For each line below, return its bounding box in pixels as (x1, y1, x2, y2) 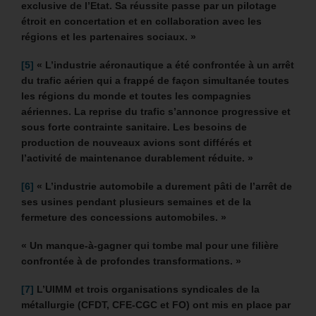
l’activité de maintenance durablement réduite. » (21, 152, 253, 164)
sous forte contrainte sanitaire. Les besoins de (21, 121, 247, 133)
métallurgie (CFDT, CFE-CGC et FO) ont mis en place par (21, 299, 291, 311)
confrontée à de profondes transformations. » (21, 255, 241, 267)
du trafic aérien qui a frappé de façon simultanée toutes (21, 75, 289, 87)
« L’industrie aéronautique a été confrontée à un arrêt (37, 59, 294, 71)
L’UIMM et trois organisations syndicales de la (37, 284, 260, 296)
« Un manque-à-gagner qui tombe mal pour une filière (21, 240, 279, 252)
